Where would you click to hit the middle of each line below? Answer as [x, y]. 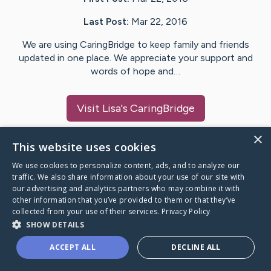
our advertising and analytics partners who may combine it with [126, 188]
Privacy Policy [186, 211]
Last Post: [106, 22]
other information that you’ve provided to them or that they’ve [124, 200]
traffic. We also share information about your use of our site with [129, 177]
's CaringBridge [158, 109]
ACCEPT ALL [73, 247]
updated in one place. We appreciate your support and [135, 58]
